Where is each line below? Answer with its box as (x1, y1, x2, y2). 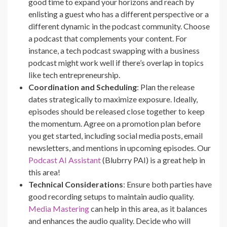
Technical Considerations (28, 179, 123, 190)
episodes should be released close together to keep (28, 106, 205, 117)
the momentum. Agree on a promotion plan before (28, 119, 201, 129)
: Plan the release (137, 82, 195, 92)
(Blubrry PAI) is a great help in (101, 155, 205, 165)
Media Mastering (28, 204, 89, 214)
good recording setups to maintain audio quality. (28, 192, 194, 202)
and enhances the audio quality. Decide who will (28, 216, 191, 226)
